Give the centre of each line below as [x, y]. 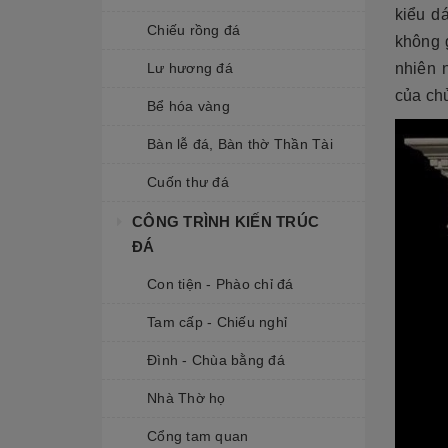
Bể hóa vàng [188, 106]
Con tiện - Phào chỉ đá [220, 284]
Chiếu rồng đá [194, 30]
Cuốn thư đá [188, 182]
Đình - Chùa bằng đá [216, 360]
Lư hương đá [190, 68]
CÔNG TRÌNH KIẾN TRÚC [225, 221]
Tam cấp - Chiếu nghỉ [217, 322]
